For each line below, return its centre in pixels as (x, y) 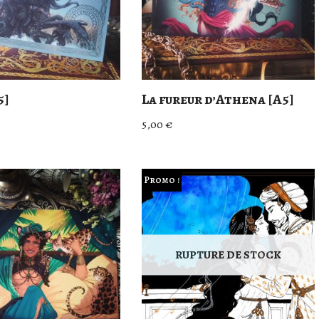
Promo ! (161, 180)
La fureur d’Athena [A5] (218, 99)
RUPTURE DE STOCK (228, 255)
